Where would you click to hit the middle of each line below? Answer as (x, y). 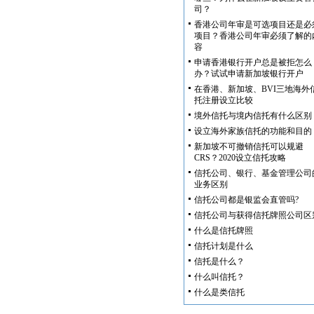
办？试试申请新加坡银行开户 (249, 74)
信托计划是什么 (224, 246)
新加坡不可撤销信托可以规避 (249, 146)
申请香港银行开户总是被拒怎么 (253, 62)
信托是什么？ (219, 261)
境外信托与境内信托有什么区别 (253, 116)
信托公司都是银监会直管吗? (246, 200)
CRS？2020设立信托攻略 (240, 158)
